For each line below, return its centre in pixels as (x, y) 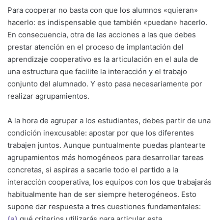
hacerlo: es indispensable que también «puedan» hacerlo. (107, 22)
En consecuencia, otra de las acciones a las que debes (102, 34)
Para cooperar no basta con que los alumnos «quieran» (103, 10)
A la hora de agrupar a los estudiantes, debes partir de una (109, 120)
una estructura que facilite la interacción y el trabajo (97, 71)
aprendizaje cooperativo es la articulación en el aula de (103, 59)
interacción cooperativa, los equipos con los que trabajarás (110, 182)
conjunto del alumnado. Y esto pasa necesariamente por (105, 83)
